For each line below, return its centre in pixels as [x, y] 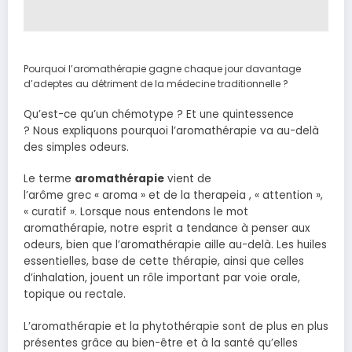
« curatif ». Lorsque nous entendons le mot [136, 212]
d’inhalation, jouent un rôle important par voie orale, [162, 278]
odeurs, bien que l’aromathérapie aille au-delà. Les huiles [175, 245]
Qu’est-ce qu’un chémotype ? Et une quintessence [159, 115]
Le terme [49, 179]
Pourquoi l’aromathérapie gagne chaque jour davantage [162, 69]
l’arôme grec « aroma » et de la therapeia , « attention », [173, 196]
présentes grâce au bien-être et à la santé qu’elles [161, 343]
